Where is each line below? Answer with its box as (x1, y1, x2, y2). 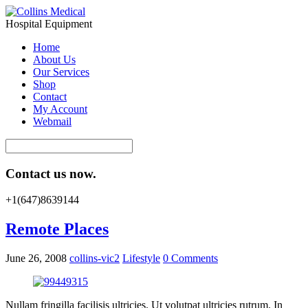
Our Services (33, 66, 89, 78)
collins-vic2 (69, 252, 120, 265)
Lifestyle (122, 252, 160, 265)
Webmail (33, 115, 71, 127)
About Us (33, 54, 76, 65)
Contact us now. (5, 166, 96, 181)
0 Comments (163, 252, 218, 265)
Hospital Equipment (5, 18, 92, 30)
